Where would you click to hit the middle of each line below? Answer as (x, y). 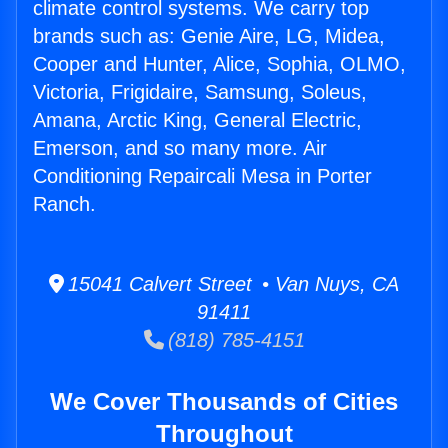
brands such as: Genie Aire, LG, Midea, (209, 36)
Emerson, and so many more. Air (180, 148)
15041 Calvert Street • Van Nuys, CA (231, 284)
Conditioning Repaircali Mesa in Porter (202, 176)
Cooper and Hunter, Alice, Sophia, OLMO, (219, 64)
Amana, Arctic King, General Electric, (197, 120)
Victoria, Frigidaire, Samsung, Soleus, (200, 92)
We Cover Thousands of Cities (224, 402)
